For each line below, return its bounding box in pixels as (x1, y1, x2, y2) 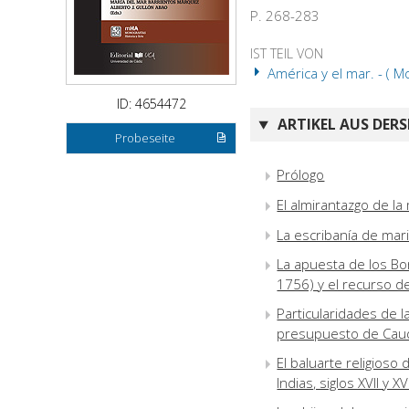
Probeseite (115, 130, 176, 147)
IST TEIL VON (250, 45, 324, 63)
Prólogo (277, 164, 325, 184)
